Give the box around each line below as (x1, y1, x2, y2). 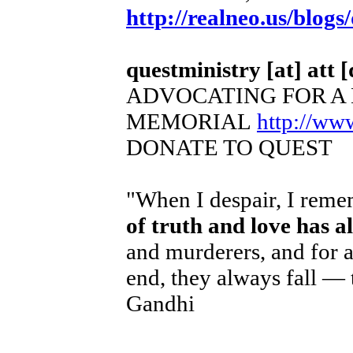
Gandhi (126, 290, 195, 316)
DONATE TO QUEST (126, 134, 333, 160)
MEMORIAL (126, 108, 257, 134)
